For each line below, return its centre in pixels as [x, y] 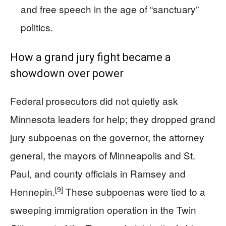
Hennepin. [33, 191]
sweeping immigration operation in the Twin [103, 210]
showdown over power [67, 73]
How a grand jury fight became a [91, 57]
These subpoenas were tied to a [134, 191]
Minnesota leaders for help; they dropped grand [113, 119]
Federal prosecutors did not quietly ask [94, 101]
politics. [37, 27]
